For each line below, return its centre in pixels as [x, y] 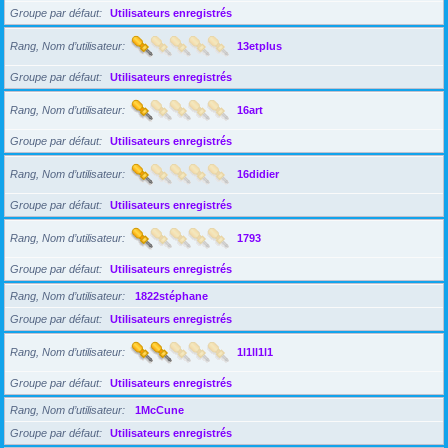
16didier [258, 173]
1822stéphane [171, 296]
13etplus [259, 45]
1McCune [159, 410]
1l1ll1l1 [255, 351]
